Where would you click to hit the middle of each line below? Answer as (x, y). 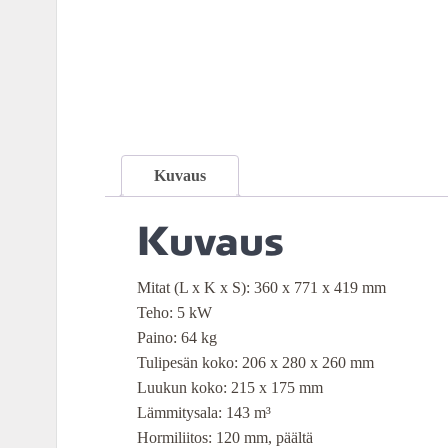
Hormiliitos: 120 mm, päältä (225, 437)
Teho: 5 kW (174, 312)
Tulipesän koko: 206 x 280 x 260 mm (255, 362)
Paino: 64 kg (177, 337)
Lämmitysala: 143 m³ (204, 412)
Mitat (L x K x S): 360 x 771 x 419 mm (261, 287)
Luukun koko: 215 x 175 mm (230, 387)
